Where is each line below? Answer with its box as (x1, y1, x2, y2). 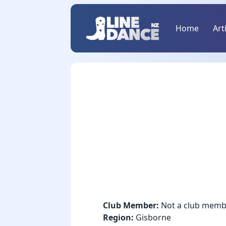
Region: (103, 212, 134, 223)
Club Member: (103, 200, 159, 211)
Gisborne (134, 212, 171, 223)
